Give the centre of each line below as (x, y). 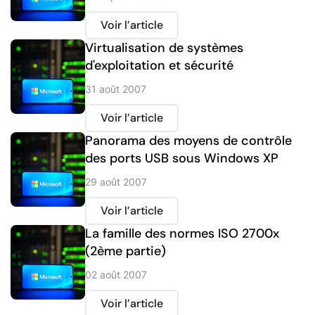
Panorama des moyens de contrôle (188, 141)
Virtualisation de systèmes (164, 48)
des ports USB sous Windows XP (182, 159)
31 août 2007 (116, 89)
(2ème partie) (126, 251)
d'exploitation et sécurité (159, 66)
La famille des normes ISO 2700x (182, 234)
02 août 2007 (116, 275)
